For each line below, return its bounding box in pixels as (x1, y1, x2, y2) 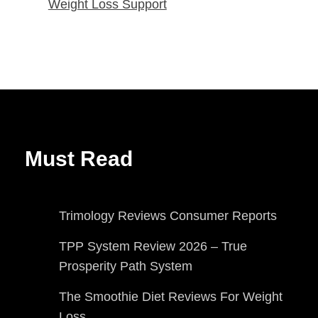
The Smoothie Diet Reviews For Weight (59, 290, 283, 305)
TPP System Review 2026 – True (59, 239, 247, 254)
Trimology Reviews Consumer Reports (59, 209, 277, 224)
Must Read (25, 146, 133, 170)
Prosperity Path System (59, 259, 192, 274)
